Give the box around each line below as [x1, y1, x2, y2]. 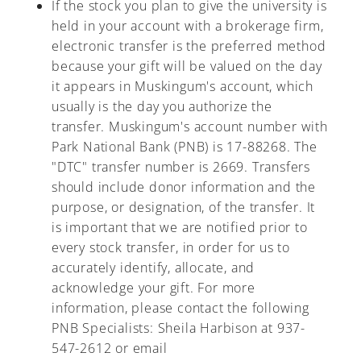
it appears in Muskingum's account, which [52, 77, 313, 95]
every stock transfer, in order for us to [52, 239, 290, 256]
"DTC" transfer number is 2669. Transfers [52, 158, 310, 176]
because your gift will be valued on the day [52, 57, 322, 75]
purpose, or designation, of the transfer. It [52, 198, 316, 216]
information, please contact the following [52, 299, 309, 317]
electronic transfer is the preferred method [52, 37, 326, 55]
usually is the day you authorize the [52, 98, 272, 115]
